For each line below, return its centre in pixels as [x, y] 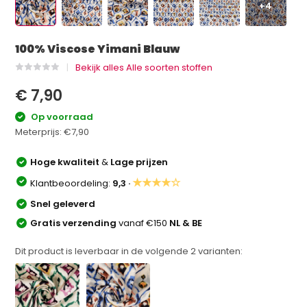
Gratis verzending [75, 223]
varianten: [220, 251]
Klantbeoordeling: [72, 183]
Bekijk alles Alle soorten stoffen [144, 67]
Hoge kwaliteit [66, 162]
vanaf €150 [144, 223]
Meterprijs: [40, 132]
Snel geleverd [63, 204]
